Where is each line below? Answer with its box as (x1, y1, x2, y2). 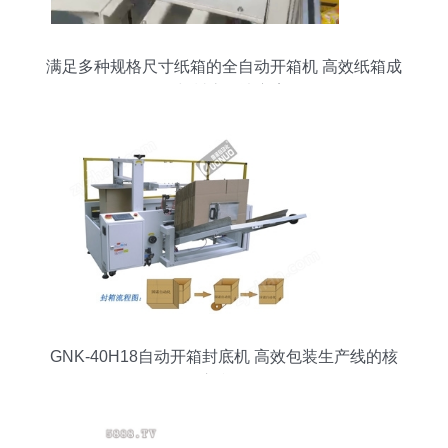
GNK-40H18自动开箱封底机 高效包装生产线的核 (50, 348, 398, 365)
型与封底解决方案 (160, 83, 288, 100)
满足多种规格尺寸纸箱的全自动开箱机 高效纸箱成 (46, 58, 402, 75)
